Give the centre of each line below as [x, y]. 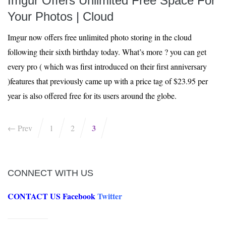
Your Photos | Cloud [61, 16]
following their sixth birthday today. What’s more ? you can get [107, 52]
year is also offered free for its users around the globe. [92, 96]
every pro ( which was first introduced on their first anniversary [107, 66]
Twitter [110, 196]
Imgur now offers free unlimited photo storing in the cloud [100, 37]
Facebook [79, 196]
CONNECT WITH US [50, 173]
